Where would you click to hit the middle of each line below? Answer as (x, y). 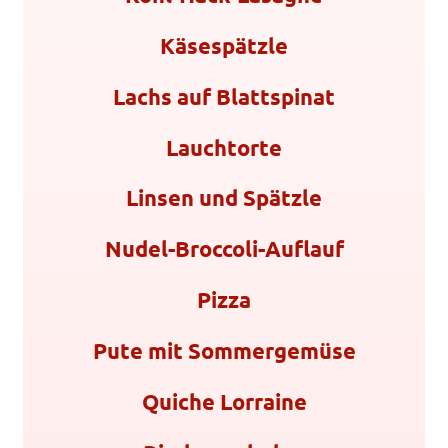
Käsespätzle (224, 45)
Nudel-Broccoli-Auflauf (224, 249)
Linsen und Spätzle (224, 198)
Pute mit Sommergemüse (224, 351)
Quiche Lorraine (224, 402)
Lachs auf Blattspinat (224, 96)
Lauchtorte (224, 147)
